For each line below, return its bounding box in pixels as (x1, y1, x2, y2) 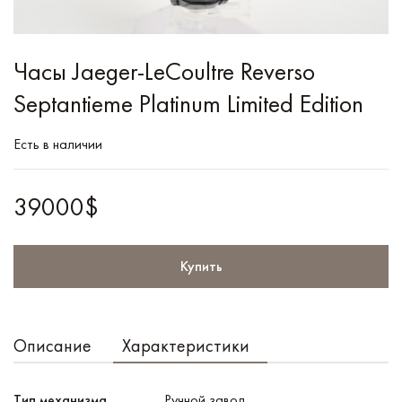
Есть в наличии (13, 134, 102, 153)
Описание (13, 333, 92, 357)
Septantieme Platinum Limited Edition (13, 87, 363, 119)
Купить (179, 256, 223, 275)
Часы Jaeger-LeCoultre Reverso (13, 55, 315, 87)
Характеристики (122, 333, 249, 357)
